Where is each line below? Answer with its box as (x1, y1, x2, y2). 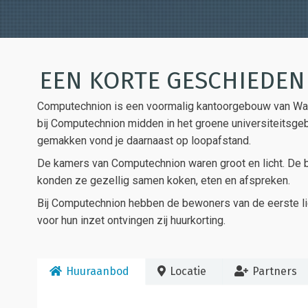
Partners (252, 264, 297, 278)
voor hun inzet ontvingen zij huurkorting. (37, 213, 225, 227)
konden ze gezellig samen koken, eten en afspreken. (37, 173, 290, 187)
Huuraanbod (66, 264, 129, 278)
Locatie (170, 264, 206, 278)
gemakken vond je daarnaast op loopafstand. (37, 133, 251, 147)
